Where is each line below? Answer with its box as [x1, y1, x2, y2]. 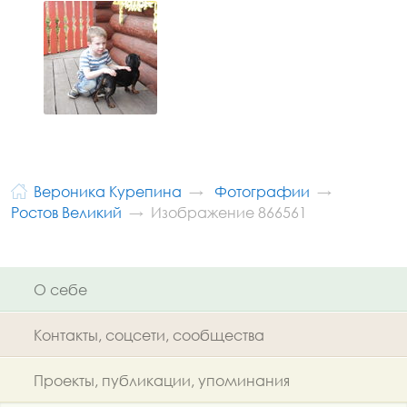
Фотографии [214, 182, 310, 202]
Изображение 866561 [151, 202, 307, 222]
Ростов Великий [11, 202, 122, 222]
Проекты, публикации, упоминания [34, 370, 290, 390]
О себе [34, 279, 87, 299]
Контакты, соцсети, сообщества [34, 324, 264, 344]
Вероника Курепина [34, 182, 182, 202]
